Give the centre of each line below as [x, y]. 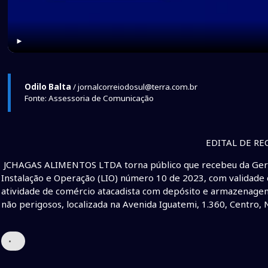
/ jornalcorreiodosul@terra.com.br [134, 86]
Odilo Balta [48, 86]
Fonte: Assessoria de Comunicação [89, 98]
